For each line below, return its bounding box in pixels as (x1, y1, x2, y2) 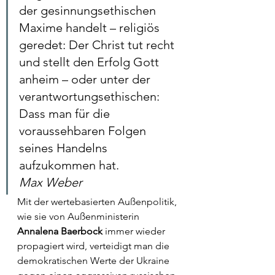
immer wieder (103, 225, 168, 237)
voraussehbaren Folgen (19, 123, 149, 138)
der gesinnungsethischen (19, 3, 159, 18)
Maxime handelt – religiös (19, 20, 163, 35)
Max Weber (19, 175, 82, 190)
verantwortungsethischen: (19, 89, 163, 104)
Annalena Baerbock (17, 225, 103, 237)
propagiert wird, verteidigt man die (17, 240, 172, 252)
